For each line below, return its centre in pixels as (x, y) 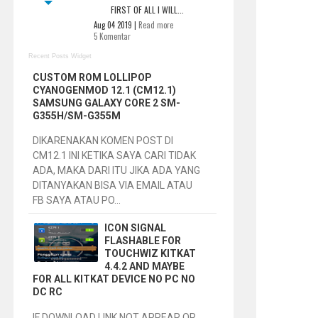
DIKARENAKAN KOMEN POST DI (103, 141)
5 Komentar (112, 36)
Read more (155, 24)
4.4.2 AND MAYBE (144, 267)
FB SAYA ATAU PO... (77, 201)
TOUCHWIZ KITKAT (150, 254)
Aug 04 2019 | (116, 24)
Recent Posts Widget (60, 56)
